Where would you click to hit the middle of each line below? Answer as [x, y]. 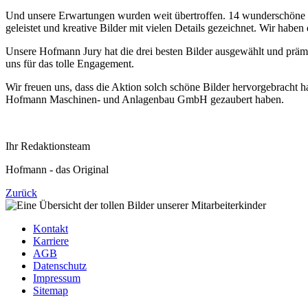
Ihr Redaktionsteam [48, 146]
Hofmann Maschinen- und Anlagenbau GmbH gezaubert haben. [145, 99]
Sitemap [51, 290]
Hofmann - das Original [57, 169]
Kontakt [51, 228]
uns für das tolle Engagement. [70, 63]
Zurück [21, 192]
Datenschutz [60, 265]
